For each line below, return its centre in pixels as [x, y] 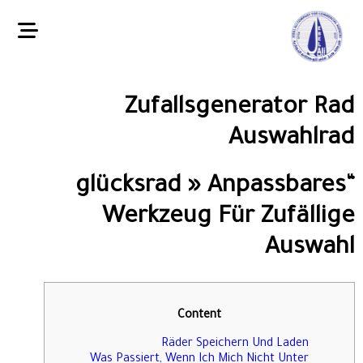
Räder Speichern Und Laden [235, 344]
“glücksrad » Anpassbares [211, 188]
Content [199, 316]
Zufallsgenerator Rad [240, 109]
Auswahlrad [292, 139]
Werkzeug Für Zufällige [228, 218]
